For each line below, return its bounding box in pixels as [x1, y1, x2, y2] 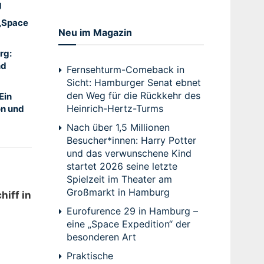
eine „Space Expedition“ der [66, 217, 190, 230]
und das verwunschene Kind [66, 147, 192, 159]
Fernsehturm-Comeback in [66, 63, 184, 75]
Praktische [66, 249, 113, 262]
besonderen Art [66, 230, 136, 243]
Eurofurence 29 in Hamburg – [66, 204, 198, 217]
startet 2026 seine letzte [66, 160, 177, 172]
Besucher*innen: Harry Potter [66, 134, 196, 146]
